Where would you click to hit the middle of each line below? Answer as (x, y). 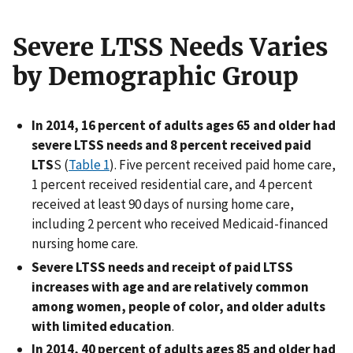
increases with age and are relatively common (170, 286)
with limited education (102, 326)
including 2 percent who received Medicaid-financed (180, 224)
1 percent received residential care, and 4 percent (172, 185)
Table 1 (89, 165)
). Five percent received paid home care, (223, 165)
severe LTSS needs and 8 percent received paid (171, 145)
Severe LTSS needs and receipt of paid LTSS (162, 267)
